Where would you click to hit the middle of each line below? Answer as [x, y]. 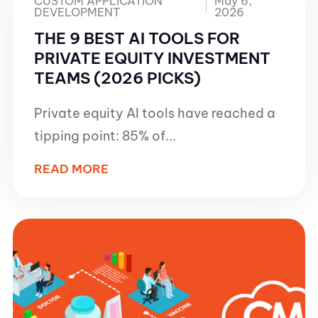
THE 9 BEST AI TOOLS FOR [137, 38]
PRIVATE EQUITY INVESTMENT [152, 58]
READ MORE [71, 169]
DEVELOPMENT [77, 12]
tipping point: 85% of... [105, 136]
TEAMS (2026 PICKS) [117, 78]
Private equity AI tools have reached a [155, 113]
